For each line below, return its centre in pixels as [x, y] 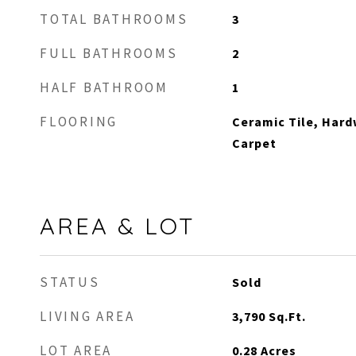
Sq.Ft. [287, 316]
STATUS [70, 282]
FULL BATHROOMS [109, 53]
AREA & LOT [118, 226]
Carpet [254, 143]
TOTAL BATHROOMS [114, 19]
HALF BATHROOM [104, 87]
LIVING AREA [87, 316]
